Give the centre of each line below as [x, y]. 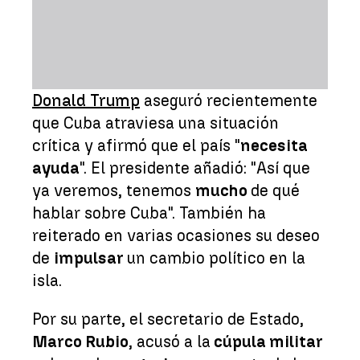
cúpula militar [267, 341]
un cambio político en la [216, 258]
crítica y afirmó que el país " [136, 145]
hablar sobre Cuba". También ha [149, 213]
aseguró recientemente [229, 100]
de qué [275, 190]
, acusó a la [170, 341]
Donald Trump [86, 100]
